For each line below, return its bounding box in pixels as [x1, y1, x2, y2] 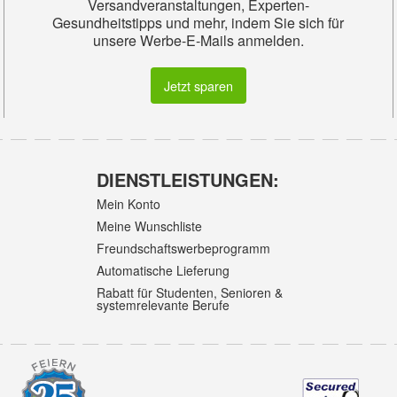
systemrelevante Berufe [97, 296, 230, 315]
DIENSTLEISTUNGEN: [97, 166, 280, 192]
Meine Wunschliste [97, 216, 203, 235]
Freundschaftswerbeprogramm [97, 238, 271, 257]
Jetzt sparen [163, 75, 233, 95]
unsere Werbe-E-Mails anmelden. [92, 30, 304, 51]
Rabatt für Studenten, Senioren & [97, 284, 284, 302]
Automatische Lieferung [97, 261, 230, 280]
